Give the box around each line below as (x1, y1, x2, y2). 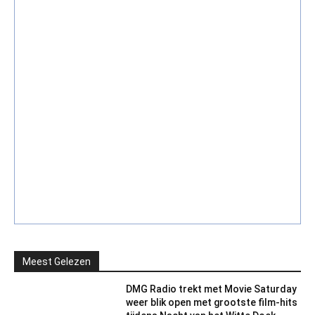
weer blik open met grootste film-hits (125, 296, 297, 308)
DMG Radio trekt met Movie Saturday (125, 283, 297, 295)
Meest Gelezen (22, 255, 91, 267)
